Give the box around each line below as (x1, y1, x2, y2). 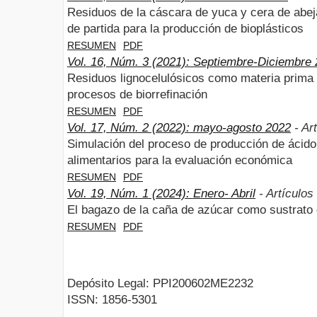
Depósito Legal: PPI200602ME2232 (67, 277, 253, 291)
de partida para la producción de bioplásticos (67, 21, 304, 35)
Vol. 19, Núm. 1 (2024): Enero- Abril (67, 186, 255, 200)
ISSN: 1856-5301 (67, 293, 157, 307)
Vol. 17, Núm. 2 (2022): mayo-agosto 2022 (67, 120, 291, 134)
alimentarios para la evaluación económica (67, 153, 292, 167)
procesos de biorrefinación (67, 87, 207, 101)
